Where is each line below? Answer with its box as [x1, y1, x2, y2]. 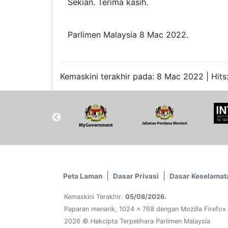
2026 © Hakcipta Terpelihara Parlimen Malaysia [64, 217, 210, 225]
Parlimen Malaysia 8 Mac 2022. [67, 30, 188, 40]
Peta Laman [63, 172, 102, 180]
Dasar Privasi [113, 172, 159, 180]
